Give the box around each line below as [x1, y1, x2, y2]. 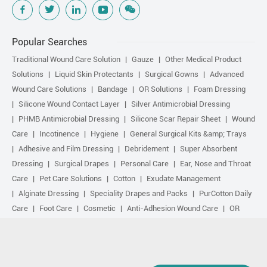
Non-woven [88, 233, 128, 243]
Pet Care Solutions [39, 173, 102, 183]
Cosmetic [83, 203, 116, 213]
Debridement [125, 144, 169, 153]
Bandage [98, 84, 128, 94]
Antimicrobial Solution [60, 248, 133, 257]
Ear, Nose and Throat [180, 159, 251, 168]
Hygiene [91, 129, 119, 138]
